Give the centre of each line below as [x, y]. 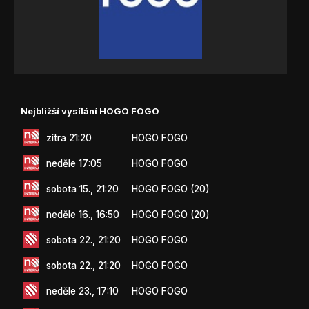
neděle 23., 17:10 [82, 291]
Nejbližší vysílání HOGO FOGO [90, 111]
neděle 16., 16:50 [83, 214]
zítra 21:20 [69, 138]
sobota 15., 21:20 [82, 189]
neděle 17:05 [74, 163]
